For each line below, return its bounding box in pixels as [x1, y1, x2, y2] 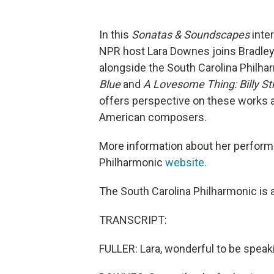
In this [99, 28, 131, 41]
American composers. [99, 111, 207, 124]
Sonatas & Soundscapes [131, 28, 252, 41]
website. [165, 156, 207, 169]
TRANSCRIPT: [99, 213, 167, 226]
